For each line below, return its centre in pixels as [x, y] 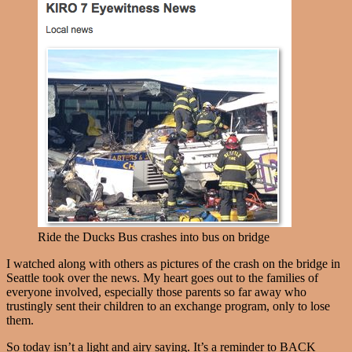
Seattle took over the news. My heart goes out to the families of [162, 278]
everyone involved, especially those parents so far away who [156, 292]
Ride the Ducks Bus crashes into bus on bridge [154, 237]
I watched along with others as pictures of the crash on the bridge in [173, 264]
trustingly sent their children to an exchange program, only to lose [168, 306]
